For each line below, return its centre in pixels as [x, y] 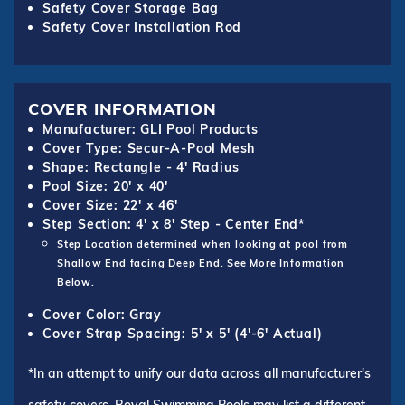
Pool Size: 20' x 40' [105, 186]
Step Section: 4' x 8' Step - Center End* [174, 224]
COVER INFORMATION [122, 108]
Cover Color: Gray [102, 314]
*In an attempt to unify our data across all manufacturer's [199, 373]
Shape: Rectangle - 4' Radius [141, 167]
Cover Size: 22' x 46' [110, 205]
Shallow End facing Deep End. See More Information [201, 263]
